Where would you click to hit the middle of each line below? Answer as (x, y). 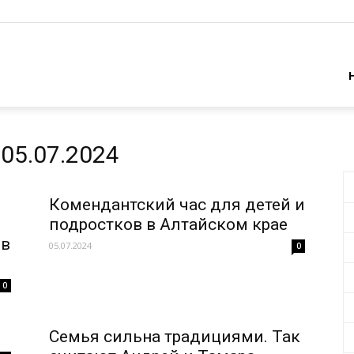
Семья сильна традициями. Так (175, 337)
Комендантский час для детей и (177, 205)
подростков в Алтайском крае (168, 224)
